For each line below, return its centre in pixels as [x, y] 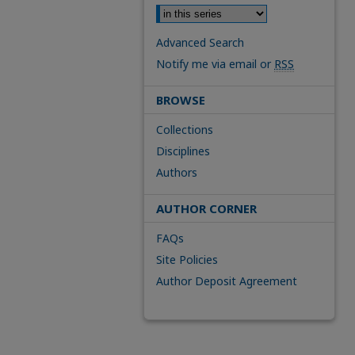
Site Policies [187, 260]
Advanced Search [200, 42]
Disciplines [183, 151]
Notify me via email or [215, 64]
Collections [185, 130]
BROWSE [181, 100]
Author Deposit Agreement [227, 281]
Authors [177, 172]
